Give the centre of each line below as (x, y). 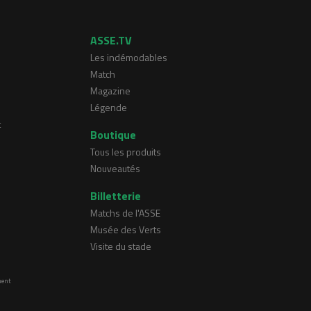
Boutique (113, 135)
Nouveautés (115, 169)
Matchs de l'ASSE (125, 213)
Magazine (110, 91)
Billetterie (116, 196)
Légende (109, 108)
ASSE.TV (111, 41)
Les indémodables (129, 58)
